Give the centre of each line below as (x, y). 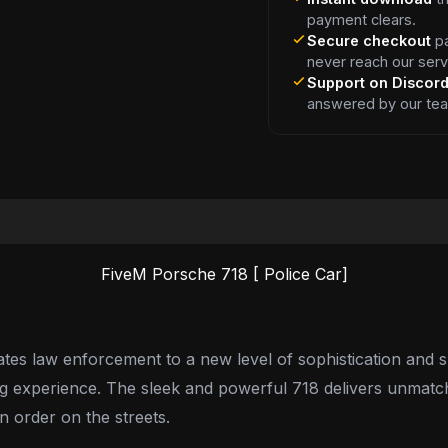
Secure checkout (369, 40)
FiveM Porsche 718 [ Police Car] (224, 273)
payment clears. (362, 19)
